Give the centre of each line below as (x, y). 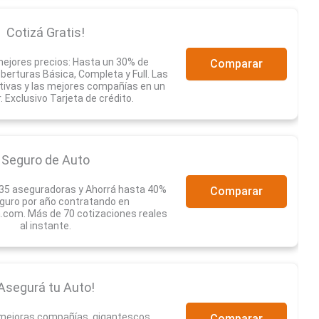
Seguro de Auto (46, 160)
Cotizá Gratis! (46, 33)
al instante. (46, 226)
